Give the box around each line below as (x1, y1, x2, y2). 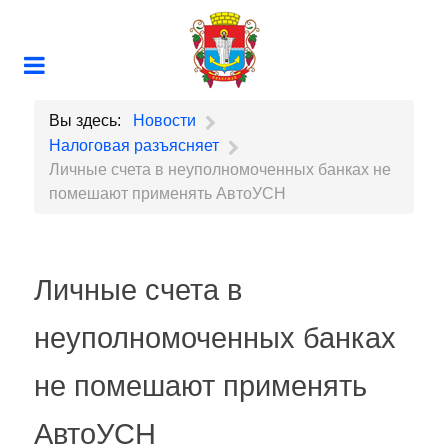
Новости (133, 111, 196, 129)
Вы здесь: (49, 111, 129, 129)
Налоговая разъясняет (49, 136, 219, 154)
